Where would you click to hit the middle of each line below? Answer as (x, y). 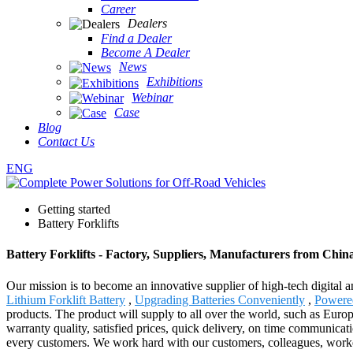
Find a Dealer (136, 38)
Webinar (152, 97)
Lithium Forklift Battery (66, 299)
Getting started (74, 210)
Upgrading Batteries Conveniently (220, 299)
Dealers (147, 23)
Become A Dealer (145, 52)
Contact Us (66, 142)
